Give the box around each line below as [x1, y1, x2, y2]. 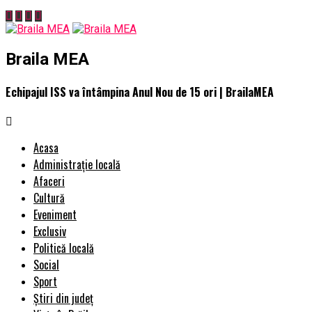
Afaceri [33, 173, 65, 190]
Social [33, 256, 59, 274]
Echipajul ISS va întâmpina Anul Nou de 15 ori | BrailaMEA [6, 84, 274, 101]
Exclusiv [33, 223, 66, 240]
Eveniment [33, 206, 77, 224]
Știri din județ [33, 290, 93, 307]
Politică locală [33, 240, 94, 257]
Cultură [33, 189, 65, 207]
